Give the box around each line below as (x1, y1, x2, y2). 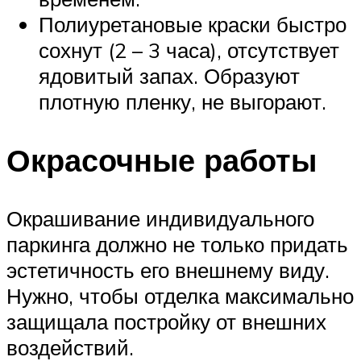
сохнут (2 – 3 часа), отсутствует (39, 37, 339, 63)
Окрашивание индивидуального (6, 205, 314, 231)
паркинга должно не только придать (6, 230, 348, 257)
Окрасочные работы (6, 139, 317, 180)
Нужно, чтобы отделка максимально (6, 282, 354, 309)
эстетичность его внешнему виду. (6, 256, 330, 283)
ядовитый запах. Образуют (39, 63, 300, 89)
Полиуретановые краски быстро (39, 11, 346, 37)
